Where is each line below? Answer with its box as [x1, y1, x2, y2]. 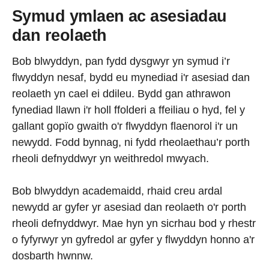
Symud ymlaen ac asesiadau [12, 7, 227, 26]
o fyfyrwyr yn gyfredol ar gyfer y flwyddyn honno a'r [12, 233, 255, 246]
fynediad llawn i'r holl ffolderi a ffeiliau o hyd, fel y [12, 103, 245, 116]
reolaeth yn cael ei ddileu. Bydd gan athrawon [12, 87, 231, 100]
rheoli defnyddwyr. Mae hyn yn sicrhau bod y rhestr [12, 217, 256, 229]
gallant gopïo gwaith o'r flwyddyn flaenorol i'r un [12, 119, 238, 132]
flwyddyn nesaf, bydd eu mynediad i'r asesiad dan [12, 71, 250, 83]
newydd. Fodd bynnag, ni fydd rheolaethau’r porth [12, 136, 250, 148]
